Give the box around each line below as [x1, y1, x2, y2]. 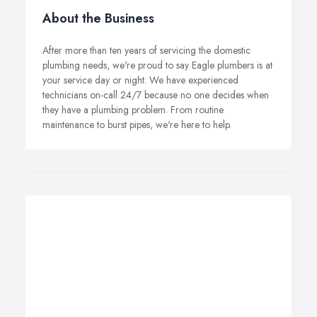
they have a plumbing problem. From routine [42, 103, 224, 117]
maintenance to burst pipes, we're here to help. [42, 117, 231, 132]
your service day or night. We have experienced [42, 73, 238, 87]
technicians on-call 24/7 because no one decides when [42, 88, 269, 102]
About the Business [42, 9, 154, 28]
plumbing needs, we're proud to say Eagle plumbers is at [42, 58, 272, 72]
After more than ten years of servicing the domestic [42, 43, 250, 57]
